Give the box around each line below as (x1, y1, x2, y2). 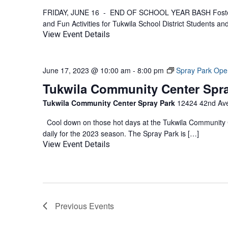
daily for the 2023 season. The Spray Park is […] (43, 128, 199, 138)
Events (89, 200, 114, 212)
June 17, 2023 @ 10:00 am (43, 65, 131, 75)
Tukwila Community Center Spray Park (43, 98, 177, 108)
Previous (55, 200, 89, 212)
